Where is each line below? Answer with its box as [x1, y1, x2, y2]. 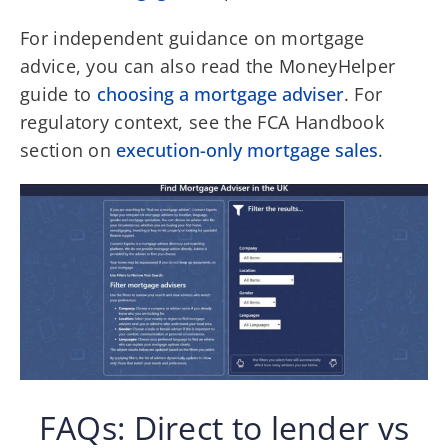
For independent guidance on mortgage [20, 25, 365, 50]
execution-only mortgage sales [116, 137, 379, 162]
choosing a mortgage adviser [96, 81, 344, 106]
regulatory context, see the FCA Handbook [20, 109, 384, 134]
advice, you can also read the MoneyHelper [20, 53, 396, 78]
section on [20, 137, 117, 162]
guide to [20, 81, 97, 106]
